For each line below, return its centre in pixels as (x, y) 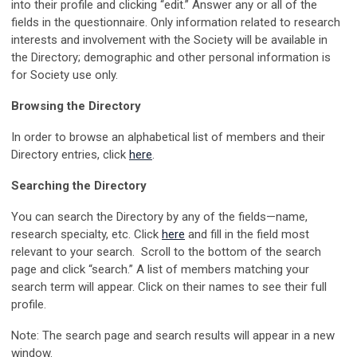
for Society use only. (65, 75)
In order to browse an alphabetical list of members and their (168, 137)
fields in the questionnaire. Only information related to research (176, 23)
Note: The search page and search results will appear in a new (173, 336)
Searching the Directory (79, 186)
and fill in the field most (247, 235)
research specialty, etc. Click (86, 235)
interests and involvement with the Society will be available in (169, 40)
